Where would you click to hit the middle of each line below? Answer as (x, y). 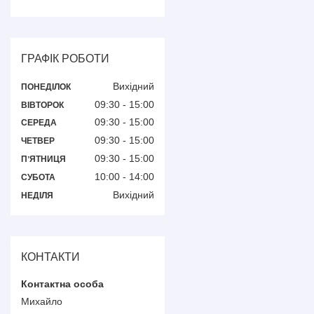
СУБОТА (38, 177)
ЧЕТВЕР (38, 141)
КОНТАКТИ (50, 257)
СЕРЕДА (39, 123)
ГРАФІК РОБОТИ (65, 59)
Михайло (42, 301)
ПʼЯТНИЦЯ (43, 159)
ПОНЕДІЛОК (46, 87)
